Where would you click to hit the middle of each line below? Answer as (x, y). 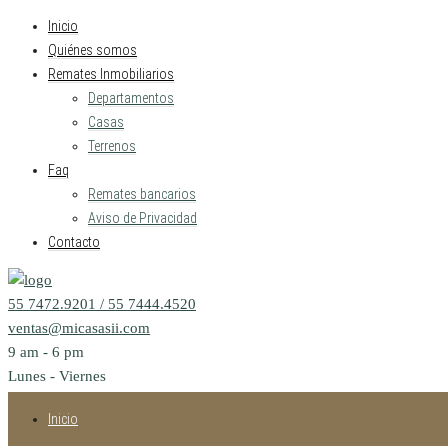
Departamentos (131, 98)
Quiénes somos (92, 50)
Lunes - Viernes (57, 376)
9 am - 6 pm (46, 352)
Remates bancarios (142, 194)
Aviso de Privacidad (142, 218)
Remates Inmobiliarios (111, 74)
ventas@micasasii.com (79, 328)
